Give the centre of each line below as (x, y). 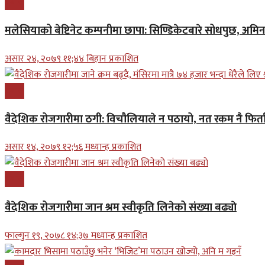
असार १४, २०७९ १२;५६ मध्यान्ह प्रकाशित (73, 147)
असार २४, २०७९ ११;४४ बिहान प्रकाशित (72, 59)
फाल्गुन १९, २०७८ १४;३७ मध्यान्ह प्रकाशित (76, 235)
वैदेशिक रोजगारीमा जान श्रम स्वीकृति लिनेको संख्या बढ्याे (121, 208)
